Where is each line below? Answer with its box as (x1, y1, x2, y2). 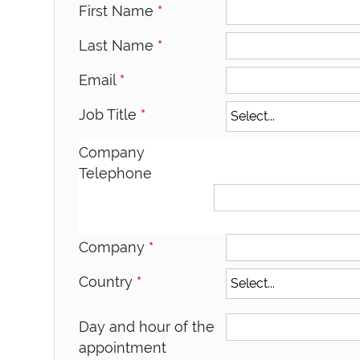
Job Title (79, 105, 141, 123)
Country (79, 272, 137, 290)
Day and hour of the (79, 317, 215, 335)
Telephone (79, 164, 153, 182)
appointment (79, 338, 167, 356)
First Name (79, 2, 158, 19)
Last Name (79, 36, 158, 54)
